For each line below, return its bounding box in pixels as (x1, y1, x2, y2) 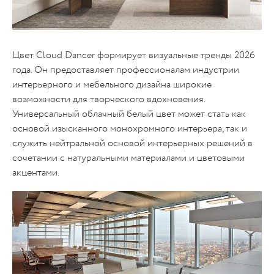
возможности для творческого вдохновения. (12, 94, 205, 105)
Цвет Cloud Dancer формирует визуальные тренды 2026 (12, 50, 255, 61)
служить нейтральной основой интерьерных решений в (12, 138, 253, 149)
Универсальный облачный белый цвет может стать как (12, 109, 246, 119)
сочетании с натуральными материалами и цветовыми (12, 153, 245, 163)
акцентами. (12, 168, 59, 178)
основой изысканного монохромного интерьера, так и (12, 124, 247, 134)
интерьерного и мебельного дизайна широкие (12, 80, 212, 90)
